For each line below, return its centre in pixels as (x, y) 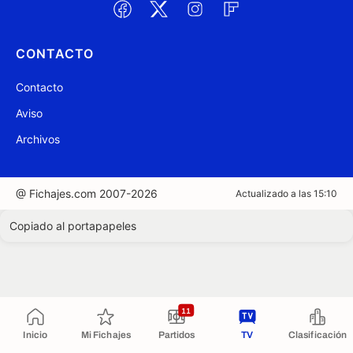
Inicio (35, 335)
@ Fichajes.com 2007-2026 (87, 193)
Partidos (176, 335)
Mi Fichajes (106, 335)
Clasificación (318, 335)
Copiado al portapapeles (73, 226)
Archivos (38, 139)
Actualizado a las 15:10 (286, 193)
